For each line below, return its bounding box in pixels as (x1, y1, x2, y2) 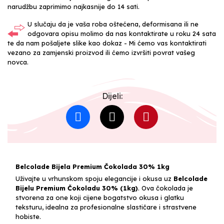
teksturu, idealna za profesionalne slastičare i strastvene (15, 202, 196, 211)
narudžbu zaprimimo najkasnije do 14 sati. (7, 2, 139, 10)
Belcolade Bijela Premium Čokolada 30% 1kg (15, 162, 169, 170)
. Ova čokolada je (138, 183, 193, 192)
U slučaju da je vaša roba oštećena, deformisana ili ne (27, 19, 198, 28)
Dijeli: (101, 90, 122, 101)
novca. (7, 57, 28, 66)
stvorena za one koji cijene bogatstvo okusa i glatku (15, 193, 184, 201)
